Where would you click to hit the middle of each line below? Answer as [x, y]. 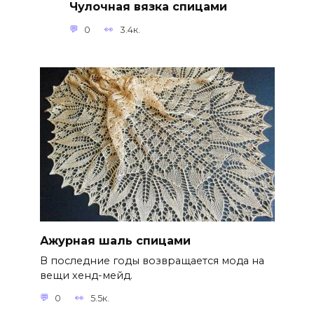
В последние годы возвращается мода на [152, 261]
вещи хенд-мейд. [86, 276]
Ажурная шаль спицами [115, 240]
